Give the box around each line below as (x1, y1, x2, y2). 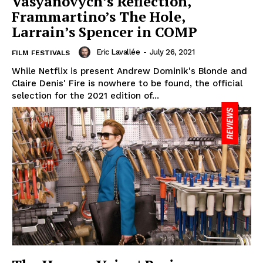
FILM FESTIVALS (12, 48, 70, 57)
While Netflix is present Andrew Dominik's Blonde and (12, 65, 247, 76)
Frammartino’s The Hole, (12, 6, 186, 26)
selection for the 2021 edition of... (12, 90, 159, 101)
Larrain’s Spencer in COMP (12, 22, 197, 41)
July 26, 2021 (149, 47, 194, 56)
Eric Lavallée (96, 47, 140, 56)
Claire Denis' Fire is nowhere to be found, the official (12, 77, 242, 89)
